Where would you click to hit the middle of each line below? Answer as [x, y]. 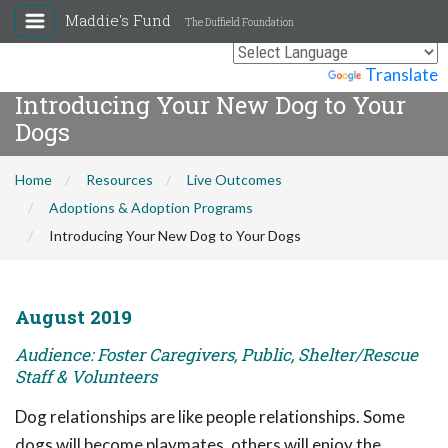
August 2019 [73, 316]
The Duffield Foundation [239, 22]
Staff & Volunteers [86, 376]
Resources [119, 179]
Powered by [281, 74]
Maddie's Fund [120, 20]
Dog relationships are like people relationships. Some [210, 416]
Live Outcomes [234, 179]
